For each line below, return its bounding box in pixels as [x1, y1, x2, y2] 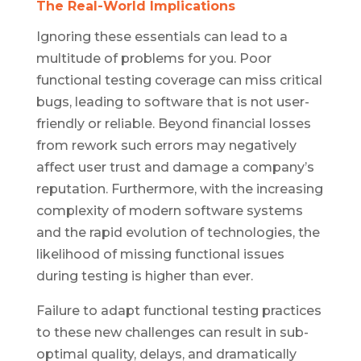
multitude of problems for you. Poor [35, 50, 272, 66]
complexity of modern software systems [35, 202, 303, 218]
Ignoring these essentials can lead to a [35, 28, 288, 44]
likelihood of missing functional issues [35, 246, 284, 262]
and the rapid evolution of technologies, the [35, 224, 320, 240]
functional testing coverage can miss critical [35, 72, 322, 88]
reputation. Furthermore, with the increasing [35, 180, 323, 197]
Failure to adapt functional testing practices [35, 302, 322, 318]
